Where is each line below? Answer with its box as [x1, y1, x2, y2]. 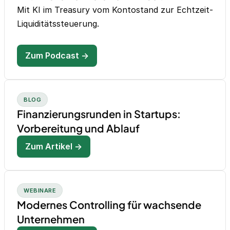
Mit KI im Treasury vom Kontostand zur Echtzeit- [17, 5, 213, 15]
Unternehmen [17, 213, 85, 226]
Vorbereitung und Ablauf [17, 122, 140, 135]
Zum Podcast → [25, 50, 89, 61]
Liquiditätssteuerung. [17, 18, 99, 29]
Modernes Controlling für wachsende [17, 198, 201, 212]
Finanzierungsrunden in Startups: [17, 107, 181, 121]
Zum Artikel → [25, 141, 82, 152]
